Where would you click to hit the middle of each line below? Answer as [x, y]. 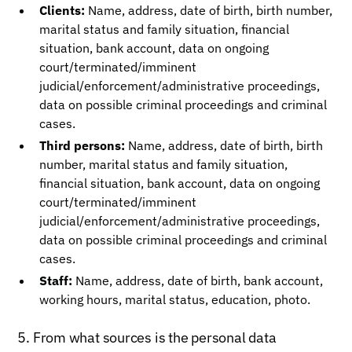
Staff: [56, 280]
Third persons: [82, 145]
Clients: [62, 10]
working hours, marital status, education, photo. [175, 299]
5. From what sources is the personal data [147, 337]
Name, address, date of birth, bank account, [198, 280]
